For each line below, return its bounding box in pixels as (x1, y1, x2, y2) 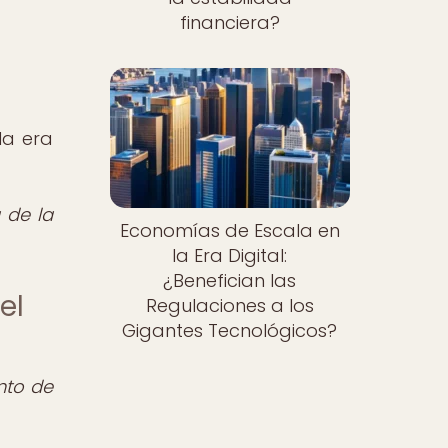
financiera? (179, 9, 280, 35)
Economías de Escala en (119, 218, 340, 244)
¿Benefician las (163, 268, 297, 294)
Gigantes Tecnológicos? (122, 318, 338, 344)
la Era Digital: (172, 243, 288, 269)
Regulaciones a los (145, 293, 314, 319)
